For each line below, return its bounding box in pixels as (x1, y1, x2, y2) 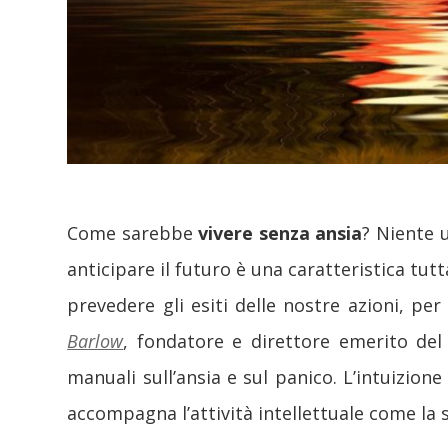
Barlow (67, 329, 124, 354)
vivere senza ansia (198, 221, 363, 246)
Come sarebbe (67, 221, 199, 246)
